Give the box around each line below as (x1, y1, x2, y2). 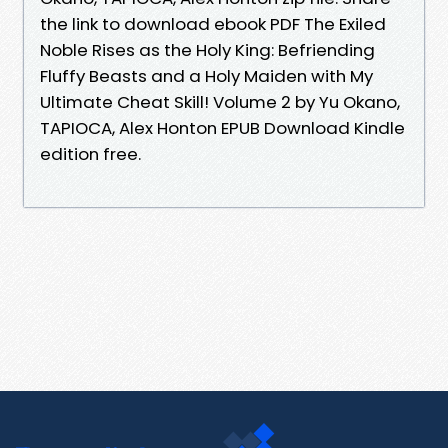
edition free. (40, 141, 141, 166)
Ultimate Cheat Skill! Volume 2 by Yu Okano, (40, 89, 400, 114)
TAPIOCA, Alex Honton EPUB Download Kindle (40, 115, 405, 140)
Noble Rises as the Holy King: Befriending (40, 37, 375, 62)
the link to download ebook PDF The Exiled (40, 11, 386, 36)
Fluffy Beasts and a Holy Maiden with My (40, 63, 373, 88)
